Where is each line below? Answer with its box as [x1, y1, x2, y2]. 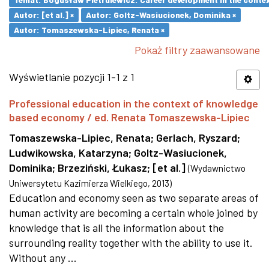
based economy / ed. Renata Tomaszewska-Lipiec [9, 110, 250, 124]
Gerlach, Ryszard [156, 131, 237, 144]
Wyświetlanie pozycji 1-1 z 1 [9, 70, 134, 83]
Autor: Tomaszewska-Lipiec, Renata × [14, 25, 165, 35]
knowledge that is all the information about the [9, 221, 224, 234]
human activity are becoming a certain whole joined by [9, 206, 258, 219]
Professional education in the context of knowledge [9, 97, 258, 110]
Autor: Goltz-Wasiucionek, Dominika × [86, 10, 236, 20]
